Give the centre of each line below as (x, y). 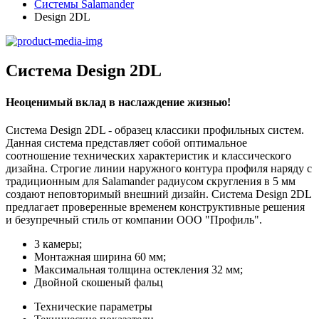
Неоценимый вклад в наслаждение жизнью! (118, 102)
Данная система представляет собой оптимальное (126, 143)
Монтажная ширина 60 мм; (100, 257)
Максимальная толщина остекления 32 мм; (138, 270)
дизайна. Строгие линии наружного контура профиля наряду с (159, 168)
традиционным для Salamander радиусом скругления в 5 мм (151, 181)
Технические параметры (93, 307)
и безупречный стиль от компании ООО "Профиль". (134, 220)
